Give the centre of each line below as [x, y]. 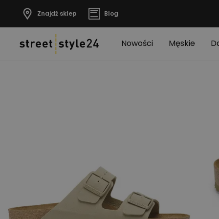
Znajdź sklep [57, 13]
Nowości [137, 43]
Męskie [182, 43]
